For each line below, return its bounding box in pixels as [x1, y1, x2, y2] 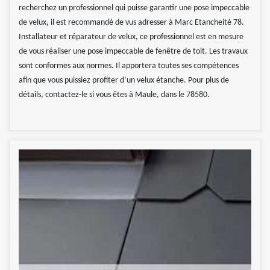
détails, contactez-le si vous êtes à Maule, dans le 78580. [19, 90, 210, 100]
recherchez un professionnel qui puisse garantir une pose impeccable [19, 4, 250, 13]
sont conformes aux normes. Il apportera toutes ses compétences [19, 61, 239, 71]
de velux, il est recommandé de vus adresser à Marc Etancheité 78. [19, 18, 244, 28]
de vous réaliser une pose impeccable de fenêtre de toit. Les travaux [19, 47, 248, 57]
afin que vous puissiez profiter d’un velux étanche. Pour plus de [19, 76, 229, 86]
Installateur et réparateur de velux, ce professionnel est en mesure [19, 33, 243, 42]
